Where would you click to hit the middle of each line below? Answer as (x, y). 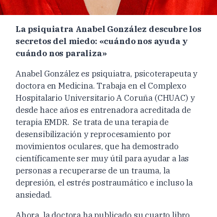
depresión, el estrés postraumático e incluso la (104, 182)
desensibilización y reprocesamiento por (93, 134)
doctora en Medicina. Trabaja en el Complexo (101, 85)
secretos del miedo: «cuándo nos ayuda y (102, 41)
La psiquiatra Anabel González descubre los (108, 29)
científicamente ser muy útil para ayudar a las (102, 158)
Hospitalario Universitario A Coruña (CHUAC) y (105, 98)
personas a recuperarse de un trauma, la (93, 170)
